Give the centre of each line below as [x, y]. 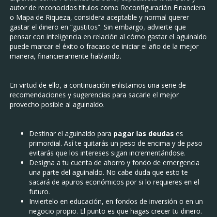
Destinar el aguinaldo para [71, 133]
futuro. [39, 192]
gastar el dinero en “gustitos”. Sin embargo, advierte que [98, 27]
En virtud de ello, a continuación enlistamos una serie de [98, 85]
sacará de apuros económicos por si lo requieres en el [114, 182]
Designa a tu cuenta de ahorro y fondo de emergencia [114, 163]
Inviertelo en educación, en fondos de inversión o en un [116, 201]
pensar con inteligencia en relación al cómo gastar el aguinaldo [108, 37]
